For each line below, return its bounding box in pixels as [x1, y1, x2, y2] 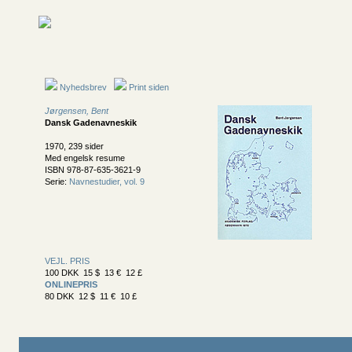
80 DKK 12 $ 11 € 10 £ [45, 291, 137, 301]
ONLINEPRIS [45, 280, 97, 289]
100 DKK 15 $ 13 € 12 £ [45, 268, 142, 277]
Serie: [45, 177, 69, 186]
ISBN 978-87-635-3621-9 [45, 165, 141, 174]
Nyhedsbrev [57, 82, 107, 92]
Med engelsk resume [45, 153, 125, 163]
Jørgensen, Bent [45, 106, 108, 115]
